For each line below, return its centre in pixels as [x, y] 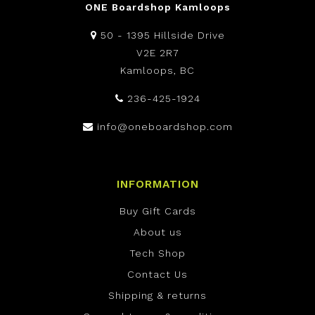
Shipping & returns [157, 296]
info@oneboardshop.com [165, 127]
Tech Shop [157, 253]
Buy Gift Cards [157, 211]
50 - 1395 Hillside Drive [161, 36]
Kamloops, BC [157, 71]
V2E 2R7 [157, 53]
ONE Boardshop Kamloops [157, 7]
